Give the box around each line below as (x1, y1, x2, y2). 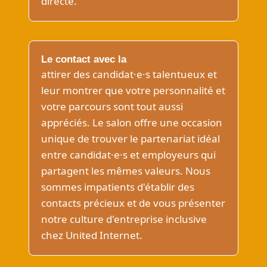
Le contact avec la (41, 54, 126, 65)
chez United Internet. (41, 228, 142, 242)
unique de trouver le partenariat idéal (41, 132, 220, 145)
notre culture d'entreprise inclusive (41, 212, 207, 226)
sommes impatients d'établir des (41, 180, 194, 194)
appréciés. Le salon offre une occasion (41, 116, 222, 129)
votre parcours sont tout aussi (41, 100, 183, 113)
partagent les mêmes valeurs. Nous (41, 164, 210, 178)
